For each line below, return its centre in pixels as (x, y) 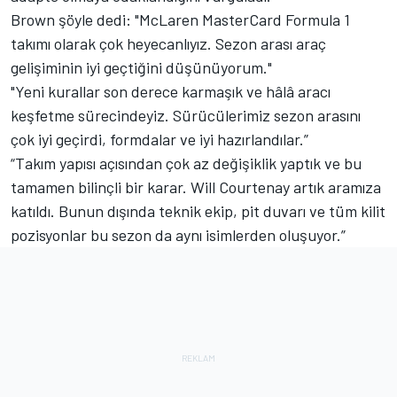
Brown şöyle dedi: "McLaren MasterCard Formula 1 (180, 20)
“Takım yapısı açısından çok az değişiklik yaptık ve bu (186, 163)
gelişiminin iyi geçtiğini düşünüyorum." (141, 68)
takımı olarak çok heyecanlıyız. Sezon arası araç (168, 44)
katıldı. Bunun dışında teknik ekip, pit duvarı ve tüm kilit (198, 211)
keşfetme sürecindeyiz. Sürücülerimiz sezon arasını (186, 116)
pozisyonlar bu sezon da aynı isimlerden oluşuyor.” (178, 235)
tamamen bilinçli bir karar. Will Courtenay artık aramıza (196, 187)
